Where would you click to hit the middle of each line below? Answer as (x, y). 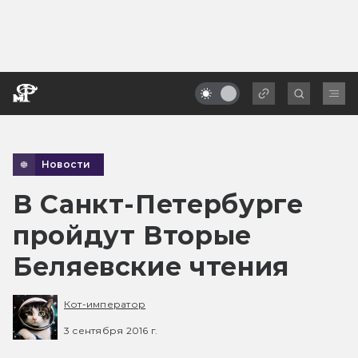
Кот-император (105, 304)
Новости (66, 164)
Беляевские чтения (151, 266)
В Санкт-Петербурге (158, 204)
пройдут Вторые (132, 235)
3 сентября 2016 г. (111, 330)
